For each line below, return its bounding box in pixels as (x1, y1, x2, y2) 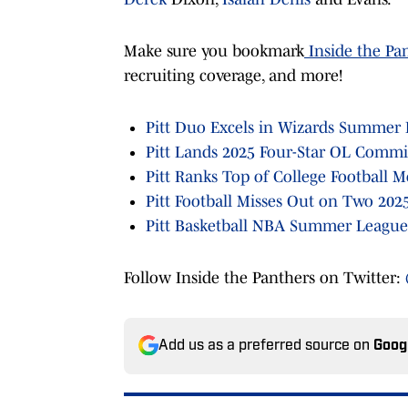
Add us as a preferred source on (158, 338, 373, 353)
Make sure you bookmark (124, 41, 304, 60)
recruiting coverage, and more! (124, 66, 342, 85)
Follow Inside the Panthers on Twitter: (124, 268, 405, 287)
